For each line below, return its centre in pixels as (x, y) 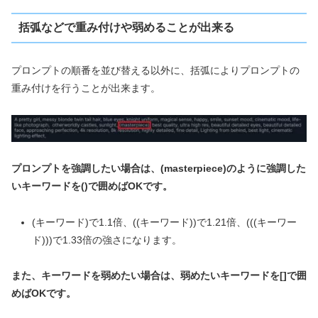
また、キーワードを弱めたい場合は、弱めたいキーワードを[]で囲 (159, 275)
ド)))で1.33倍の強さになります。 (106, 240)
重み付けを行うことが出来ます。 (86, 88)
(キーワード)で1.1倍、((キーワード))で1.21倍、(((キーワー (164, 222)
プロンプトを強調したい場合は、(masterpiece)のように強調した (159, 169)
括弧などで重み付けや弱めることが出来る (126, 28)
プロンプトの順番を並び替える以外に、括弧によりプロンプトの (155, 70)
